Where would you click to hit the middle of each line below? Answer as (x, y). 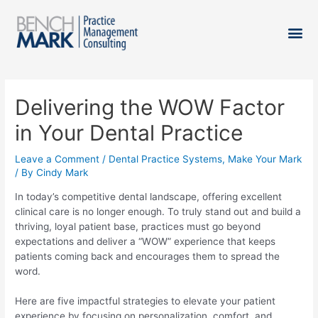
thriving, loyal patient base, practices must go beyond (138, 226)
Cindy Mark (62, 172)
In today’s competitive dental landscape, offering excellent (149, 196)
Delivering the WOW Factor (150, 107)
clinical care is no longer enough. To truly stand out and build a (158, 211)
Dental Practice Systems (166, 159)
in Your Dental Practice (129, 132)
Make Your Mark (265, 159)
